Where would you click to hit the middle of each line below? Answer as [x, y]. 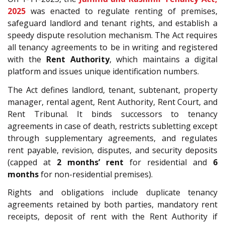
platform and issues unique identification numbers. [103, 72]
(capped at [32, 162]
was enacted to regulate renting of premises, [122, 11]
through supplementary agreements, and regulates [113, 138]
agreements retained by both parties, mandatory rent [113, 205]
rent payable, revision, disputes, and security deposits [113, 150]
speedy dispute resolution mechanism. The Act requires [113, 35]
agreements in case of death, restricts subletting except [113, 126]
